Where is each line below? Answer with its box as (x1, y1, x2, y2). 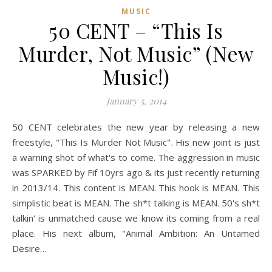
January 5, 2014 (106, 95, 166, 107)
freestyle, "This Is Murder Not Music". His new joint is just (12, 136, 260, 149)
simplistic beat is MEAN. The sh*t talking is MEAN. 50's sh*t (12, 197, 260, 209)
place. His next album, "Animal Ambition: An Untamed (12, 227, 260, 240)
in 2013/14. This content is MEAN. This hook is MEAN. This (12, 182, 260, 194)
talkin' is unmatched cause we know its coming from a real (12, 212, 260, 225)
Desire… (12, 242, 47, 255)
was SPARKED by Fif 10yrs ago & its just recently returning (12, 166, 260, 179)
